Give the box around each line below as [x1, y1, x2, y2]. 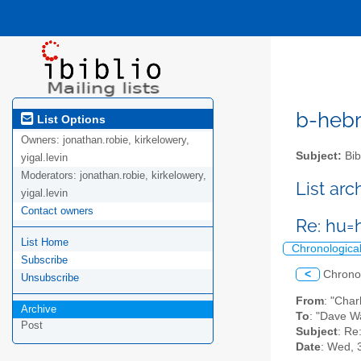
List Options [34, 112, 106, 126]
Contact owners [21, 205, 93, 218]
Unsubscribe [21, 272, 79, 284]
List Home [21, 236, 68, 249]
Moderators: [21, 169, 80, 182]
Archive [21, 303, 56, 316]
